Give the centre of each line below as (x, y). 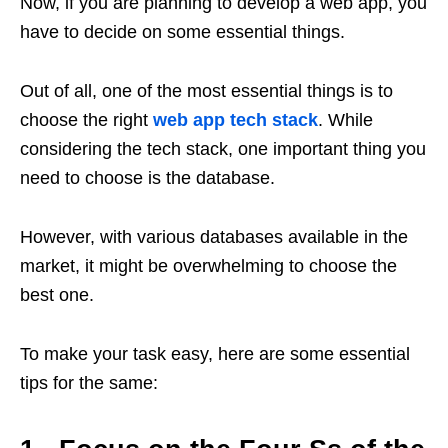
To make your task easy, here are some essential (215, 354)
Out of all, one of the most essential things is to (206, 91)
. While (345, 120)
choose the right (86, 120)
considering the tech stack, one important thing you (223, 149)
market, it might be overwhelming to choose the (208, 266)
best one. (57, 295)
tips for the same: (89, 383)
